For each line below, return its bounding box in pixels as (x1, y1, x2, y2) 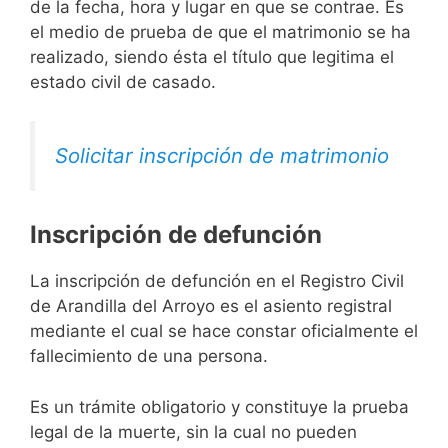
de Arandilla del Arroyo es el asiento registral (30, 296, 392, 317)
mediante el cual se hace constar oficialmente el (30, 321, 418, 342)
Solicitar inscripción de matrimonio (55, 142, 389, 168)
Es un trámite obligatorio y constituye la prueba (30, 396, 409, 417)
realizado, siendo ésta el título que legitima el (30, 47, 394, 68)
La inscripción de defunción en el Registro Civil (30, 271, 404, 292)
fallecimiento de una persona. (30, 346, 268, 367)
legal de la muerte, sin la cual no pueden (30, 421, 357, 442)
